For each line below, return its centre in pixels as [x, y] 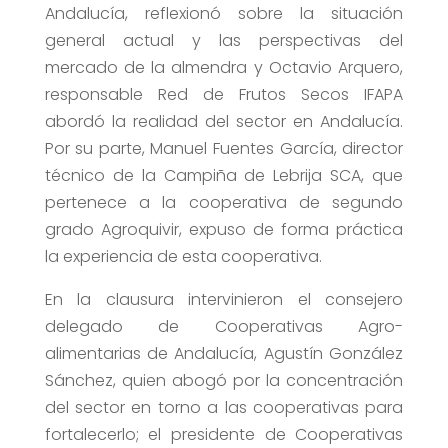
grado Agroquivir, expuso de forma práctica [224, 230]
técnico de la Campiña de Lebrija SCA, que [224, 176]
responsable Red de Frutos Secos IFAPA [224, 95]
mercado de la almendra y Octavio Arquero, [224, 68]
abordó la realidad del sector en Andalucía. [224, 122]
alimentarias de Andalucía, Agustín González [224, 354]
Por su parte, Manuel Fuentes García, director [224, 149]
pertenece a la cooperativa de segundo [224, 203]
